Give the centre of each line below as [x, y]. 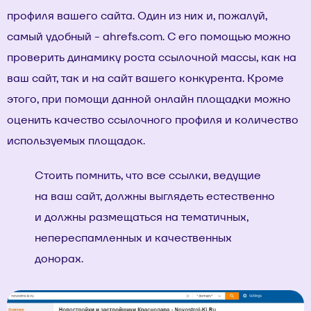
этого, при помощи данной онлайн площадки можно [149, 99]
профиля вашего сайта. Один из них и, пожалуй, [137, 16]
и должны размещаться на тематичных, [142, 217]
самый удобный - [55, 37]
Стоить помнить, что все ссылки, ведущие [148, 176]
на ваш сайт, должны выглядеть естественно [155, 196]
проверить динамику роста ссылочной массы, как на [152, 58]
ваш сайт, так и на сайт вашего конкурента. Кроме [145, 78]
